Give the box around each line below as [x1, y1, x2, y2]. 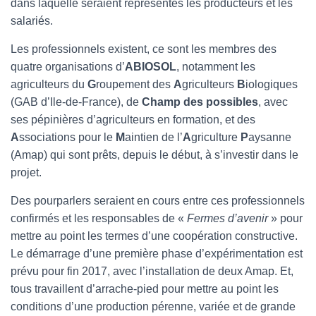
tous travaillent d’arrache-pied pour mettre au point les [11, 283, 279, 295]
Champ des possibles [142, 96, 258, 108]
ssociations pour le [19, 131, 116, 143]
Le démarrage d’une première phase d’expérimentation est [11, 248, 303, 260]
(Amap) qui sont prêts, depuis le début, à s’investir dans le [11, 149, 298, 161]
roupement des [96, 78, 174, 90]
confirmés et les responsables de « [11, 212, 187, 224]
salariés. [11, 15, 53, 27]
